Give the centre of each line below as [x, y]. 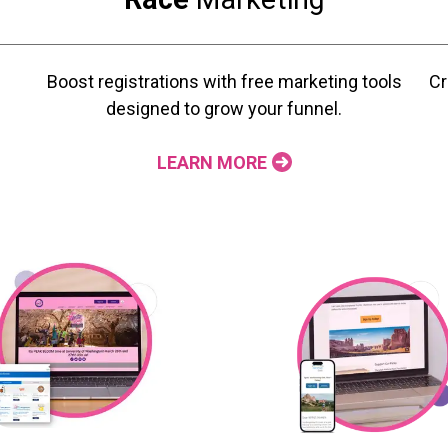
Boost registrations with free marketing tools [224, 82]
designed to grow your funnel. [224, 109]
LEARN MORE [211, 163]
